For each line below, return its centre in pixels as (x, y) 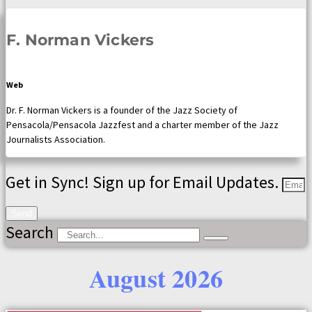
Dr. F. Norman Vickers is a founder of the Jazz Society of (122, 110)
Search (30, 233)
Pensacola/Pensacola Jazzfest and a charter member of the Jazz (142, 125)
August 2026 (156, 278)
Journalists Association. (56, 140)
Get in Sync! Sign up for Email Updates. (144, 182)
